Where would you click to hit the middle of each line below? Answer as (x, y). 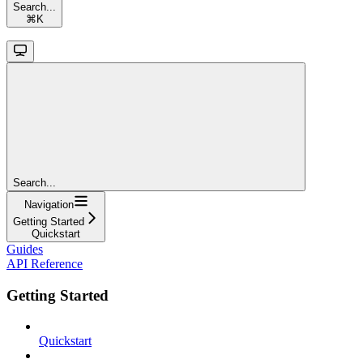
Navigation (49, 204)
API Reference (45, 263)
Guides (25, 249)
